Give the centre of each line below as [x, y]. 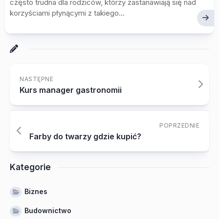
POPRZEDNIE [179, 125]
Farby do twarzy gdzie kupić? [85, 136]
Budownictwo [48, 210]
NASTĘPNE [36, 79]
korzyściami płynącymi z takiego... [67, 13]
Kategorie [30, 167]
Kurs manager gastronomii [71, 90]
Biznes [36, 191]
